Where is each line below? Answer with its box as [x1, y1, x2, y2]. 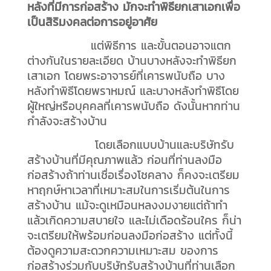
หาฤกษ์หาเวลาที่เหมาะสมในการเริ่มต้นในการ [27, 181, 230, 199]
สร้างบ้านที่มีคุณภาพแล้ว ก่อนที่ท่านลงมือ [27, 151, 222, 169]
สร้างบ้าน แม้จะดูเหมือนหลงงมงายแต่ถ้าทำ [27, 197, 227, 214]
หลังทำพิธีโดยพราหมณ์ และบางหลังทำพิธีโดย [27, 82, 239, 100]
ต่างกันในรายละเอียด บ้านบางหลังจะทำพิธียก [27, 52, 237, 70]
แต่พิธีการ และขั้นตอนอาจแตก [27, 37, 231, 54]
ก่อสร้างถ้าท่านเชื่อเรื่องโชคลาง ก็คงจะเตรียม [27, 166, 240, 184]
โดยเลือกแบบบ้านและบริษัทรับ [27, 136, 234, 154]
